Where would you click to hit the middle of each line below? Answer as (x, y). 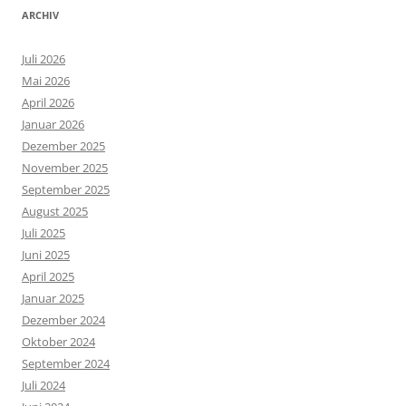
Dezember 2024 (63, 320)
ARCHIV (40, 15)
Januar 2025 (53, 299)
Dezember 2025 (63, 146)
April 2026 (48, 103)
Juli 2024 (43, 386)
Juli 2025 (43, 233)
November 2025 (65, 168)
